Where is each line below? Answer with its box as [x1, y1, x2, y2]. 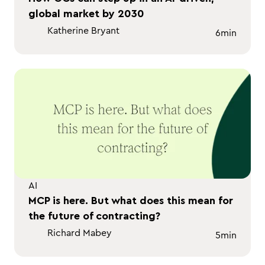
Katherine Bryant [47, 26, 119, 35]
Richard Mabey [47, 228, 112, 238]
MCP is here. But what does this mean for [28, 195, 233, 206]
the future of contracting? [28, 211, 160, 221]
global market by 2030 [28, 8, 144, 19]
